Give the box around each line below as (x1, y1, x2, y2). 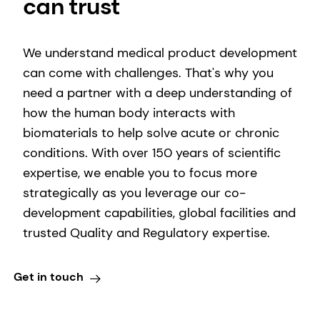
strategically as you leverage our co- (23, 184, 246, 201)
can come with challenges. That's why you (23, 64, 274, 81)
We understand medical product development (23, 44, 297, 61)
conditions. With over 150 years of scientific (23, 144, 281, 161)
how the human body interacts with (23, 104, 235, 121)
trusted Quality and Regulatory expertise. (23, 224, 270, 241)
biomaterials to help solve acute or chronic (23, 124, 279, 141)
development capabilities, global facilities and (23, 204, 296, 221)
